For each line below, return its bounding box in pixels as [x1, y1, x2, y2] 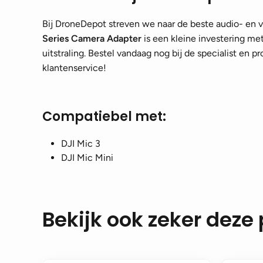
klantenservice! [42, 62, 106, 73]
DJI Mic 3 [61, 138, 100, 149]
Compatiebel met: [42, 107, 166, 126]
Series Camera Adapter [42, 33, 141, 44]
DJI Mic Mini [61, 152, 113, 163]
